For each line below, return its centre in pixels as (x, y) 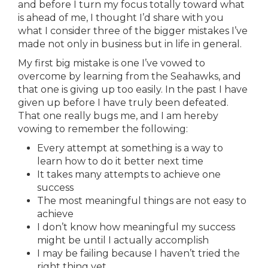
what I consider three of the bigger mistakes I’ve (133, 31)
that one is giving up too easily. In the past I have (133, 89)
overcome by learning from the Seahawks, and (130, 76)
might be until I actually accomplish (123, 240)
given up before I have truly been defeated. (123, 103)
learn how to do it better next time (120, 161)
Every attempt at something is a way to (130, 148)
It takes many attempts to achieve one (129, 174)
